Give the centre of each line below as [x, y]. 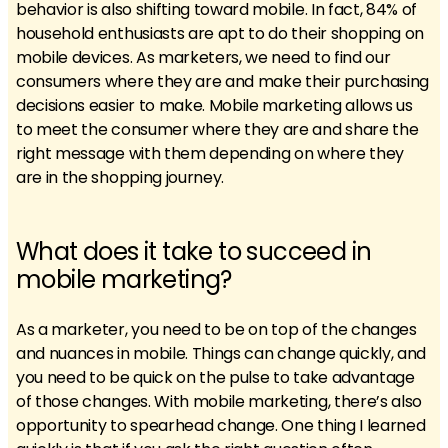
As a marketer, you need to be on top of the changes [216, 329]
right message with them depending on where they [210, 153]
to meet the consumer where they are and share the [217, 129]
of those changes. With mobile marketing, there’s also [219, 401]
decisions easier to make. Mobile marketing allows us [214, 105]
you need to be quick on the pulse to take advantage [215, 377]
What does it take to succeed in [194, 251]
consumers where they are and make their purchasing [222, 81]
